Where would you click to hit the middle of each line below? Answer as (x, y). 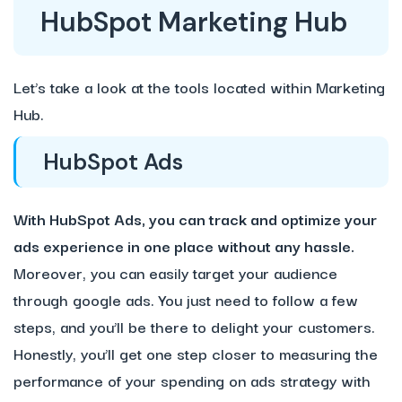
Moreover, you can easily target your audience (175, 273)
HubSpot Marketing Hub (194, 22)
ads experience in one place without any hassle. (184, 246)
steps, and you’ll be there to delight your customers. (194, 327)
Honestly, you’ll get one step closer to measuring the (196, 354)
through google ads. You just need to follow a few (186, 300)
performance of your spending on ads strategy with (192, 380)
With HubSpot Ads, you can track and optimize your (195, 219)
